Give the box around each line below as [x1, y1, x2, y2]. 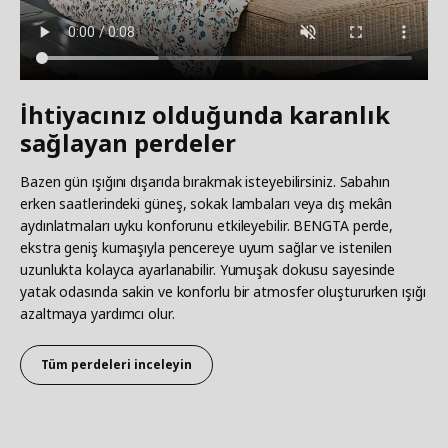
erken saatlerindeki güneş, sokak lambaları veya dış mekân [20, 193, 393, 213]
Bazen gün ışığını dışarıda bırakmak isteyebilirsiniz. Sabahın [20, 171, 390, 191]
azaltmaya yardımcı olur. [20, 303, 175, 323]
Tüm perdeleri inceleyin [41, 355, 192, 373]
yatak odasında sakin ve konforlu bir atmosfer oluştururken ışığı [20, 281, 426, 301]
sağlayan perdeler [20, 125, 236, 159]
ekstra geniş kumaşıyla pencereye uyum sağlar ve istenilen [20, 237, 393, 257]
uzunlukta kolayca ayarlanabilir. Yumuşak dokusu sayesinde [20, 259, 396, 279]
